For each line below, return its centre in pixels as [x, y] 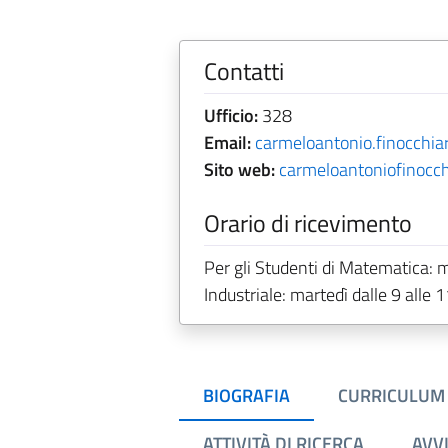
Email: [227, 142]
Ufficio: [230, 115]
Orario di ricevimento [307, 223]
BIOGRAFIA [246, 395]
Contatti [243, 71]
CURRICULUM [391, 395]
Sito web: [239, 169]
